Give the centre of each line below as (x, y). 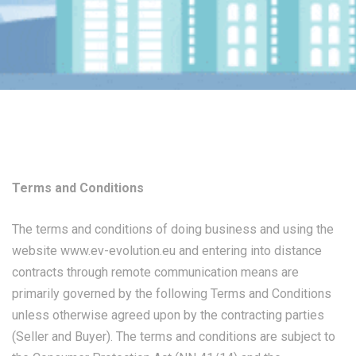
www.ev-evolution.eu (118, 251)
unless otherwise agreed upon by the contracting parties (168, 315)
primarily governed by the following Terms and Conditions (172, 294)
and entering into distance (249, 251)
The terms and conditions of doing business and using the (173, 229)
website (36, 251)
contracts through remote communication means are (155, 272)
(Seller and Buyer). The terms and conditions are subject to (174, 337)
